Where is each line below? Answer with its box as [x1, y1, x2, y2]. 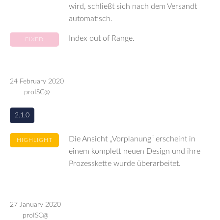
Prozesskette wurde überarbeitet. [69, 160, 181, 167]
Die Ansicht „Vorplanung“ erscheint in [69, 135, 195, 143]
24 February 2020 [10, 78, 64, 85]
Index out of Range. [69, 34, 135, 42]
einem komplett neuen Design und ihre [69, 147, 200, 155]
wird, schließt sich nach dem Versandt [69, 2, 197, 10]
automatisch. [69, 15, 112, 23]
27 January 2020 [10, 201, 61, 208]
